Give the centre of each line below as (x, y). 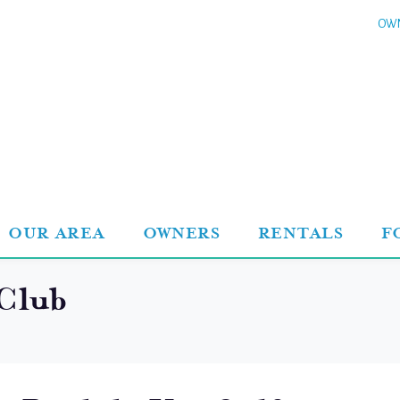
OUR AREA (56, 233)
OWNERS (181, 233)
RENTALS (300, 233)
